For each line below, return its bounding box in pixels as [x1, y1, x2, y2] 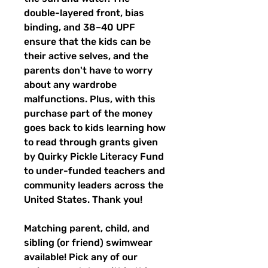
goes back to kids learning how [24, 122, 166, 134]
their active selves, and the [24, 50, 148, 62]
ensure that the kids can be [24, 36, 151, 48]
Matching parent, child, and [24, 223, 150, 234]
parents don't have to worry [24, 65, 153, 77]
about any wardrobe [24, 79, 117, 91]
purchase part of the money [24, 108, 153, 120]
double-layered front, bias [24, 7, 144, 19]
